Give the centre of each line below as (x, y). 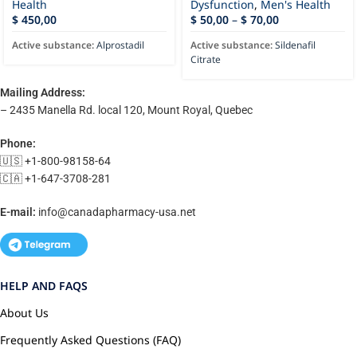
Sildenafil (295, 45)
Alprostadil (120, 45)
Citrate (206, 60)
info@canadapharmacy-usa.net (117, 212)
